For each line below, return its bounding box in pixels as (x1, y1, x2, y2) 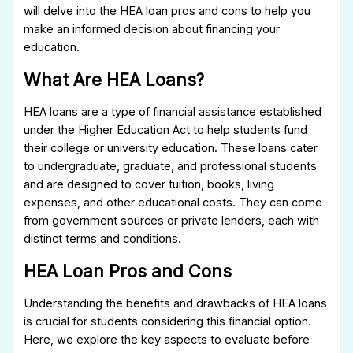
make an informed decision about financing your (24, 21, 281, 36)
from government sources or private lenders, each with (24, 214, 320, 229)
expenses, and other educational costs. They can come (24, 195, 323, 210)
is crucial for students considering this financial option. (24, 314, 312, 329)
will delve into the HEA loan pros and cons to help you (24, 3, 311, 18)
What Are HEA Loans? (24, 69, 205, 90)
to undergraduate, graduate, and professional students (24, 159, 318, 174)
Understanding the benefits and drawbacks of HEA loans (24, 296, 328, 311)
